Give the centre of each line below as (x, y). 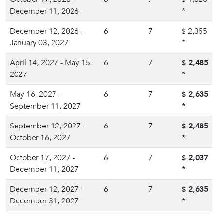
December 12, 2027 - (46, 189)
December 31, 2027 (44, 201)
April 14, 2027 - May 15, (51, 63)
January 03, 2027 (39, 43)
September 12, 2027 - (47, 126)
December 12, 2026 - (46, 31)
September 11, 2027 (45, 106)
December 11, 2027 (44, 169)
